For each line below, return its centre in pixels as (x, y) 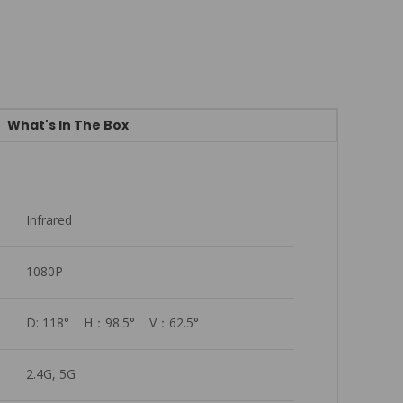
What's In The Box (68, 125)
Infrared (49, 219)
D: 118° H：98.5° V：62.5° (112, 322)
